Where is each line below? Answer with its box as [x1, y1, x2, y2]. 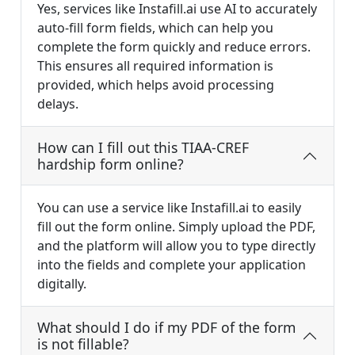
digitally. [37, 275, 86, 293]
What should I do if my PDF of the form [37, 318, 296, 338]
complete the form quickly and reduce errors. [37, 38, 311, 56]
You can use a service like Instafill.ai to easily [37, 199, 301, 217]
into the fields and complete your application [37, 256, 306, 274]
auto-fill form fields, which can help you [37, 19, 273, 37]
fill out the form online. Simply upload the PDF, [37, 218, 315, 236]
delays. [37, 95, 78, 113]
